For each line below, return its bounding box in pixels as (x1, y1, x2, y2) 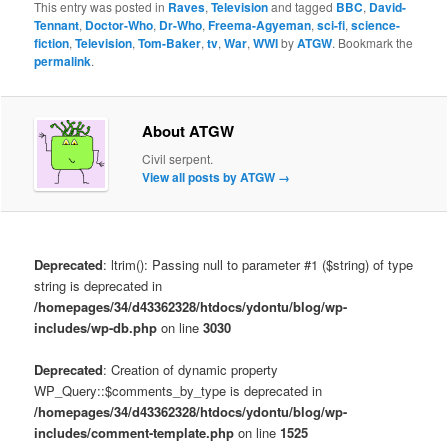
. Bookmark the (332, 33, 414, 51)
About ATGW (142, 119, 235, 142)
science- (351, 15, 401, 34)
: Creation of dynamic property (103, 360, 279, 380)
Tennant (34, 15, 80, 34)
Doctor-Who (85, 15, 154, 34)
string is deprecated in (34, 276, 163, 296)
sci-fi (317, 15, 346, 34)
